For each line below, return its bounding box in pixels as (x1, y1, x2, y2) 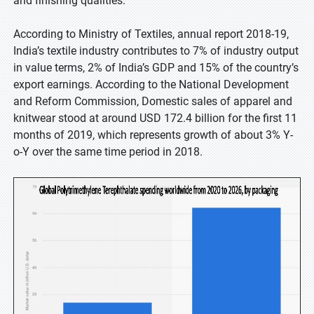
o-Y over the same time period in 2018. (13, 145, 203, 158)
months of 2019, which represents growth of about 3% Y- (13, 128, 293, 142)
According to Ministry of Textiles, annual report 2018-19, (13, 27, 289, 41)
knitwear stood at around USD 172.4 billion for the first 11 (13, 111, 297, 125)
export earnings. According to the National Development (13, 78, 289, 91)
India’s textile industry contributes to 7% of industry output (13, 44, 299, 57)
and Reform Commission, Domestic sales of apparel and (13, 95, 292, 108)
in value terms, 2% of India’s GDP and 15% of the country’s (13, 61, 299, 74)
